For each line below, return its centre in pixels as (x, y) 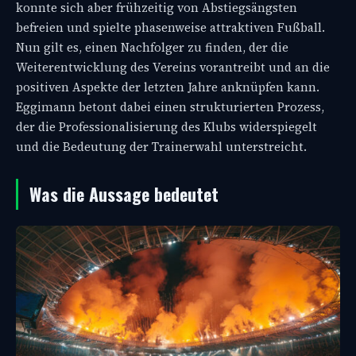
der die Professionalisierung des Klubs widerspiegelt (166, 127)
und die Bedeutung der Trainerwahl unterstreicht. (161, 147)
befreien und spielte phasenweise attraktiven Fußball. (170, 28)
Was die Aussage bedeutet (124, 194)
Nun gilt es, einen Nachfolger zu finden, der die (152, 48)
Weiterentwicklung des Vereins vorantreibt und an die (173, 68)
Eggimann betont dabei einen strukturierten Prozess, (170, 107)
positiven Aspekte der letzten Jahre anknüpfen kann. (168, 87)
